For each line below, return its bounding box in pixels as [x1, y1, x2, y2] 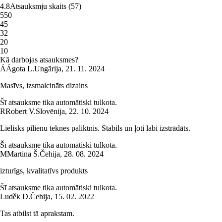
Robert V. [5, 107, 36, 116]
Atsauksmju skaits [10, 2, 66, 11]
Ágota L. [6, 64, 34, 73]
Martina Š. [7, 150, 40, 159]
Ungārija [34, 64, 61, 73]
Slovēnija [36, 107, 65, 116]
